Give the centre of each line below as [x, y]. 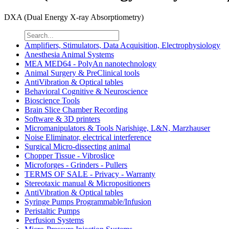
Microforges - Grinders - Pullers [76, 165]
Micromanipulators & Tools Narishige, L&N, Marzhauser [117, 128]
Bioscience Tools [52, 101]
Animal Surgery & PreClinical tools [82, 73]
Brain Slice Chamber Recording [76, 110]
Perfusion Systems [54, 220]
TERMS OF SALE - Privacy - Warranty [90, 174]
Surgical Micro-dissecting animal [77, 147]
